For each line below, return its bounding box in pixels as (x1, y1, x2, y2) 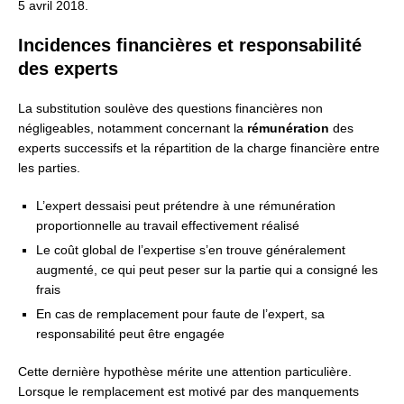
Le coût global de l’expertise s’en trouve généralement (36, 243, 345, 258)
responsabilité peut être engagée (36, 326, 225, 342)
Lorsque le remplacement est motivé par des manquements (18, 384, 359, 399)
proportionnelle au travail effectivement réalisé (36, 218, 299, 234)
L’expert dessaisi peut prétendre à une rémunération (36, 198, 335, 214)
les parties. (18, 161, 80, 176)
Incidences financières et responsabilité (18, 35, 362, 56)
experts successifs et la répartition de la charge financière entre (18, 141, 380, 156)
